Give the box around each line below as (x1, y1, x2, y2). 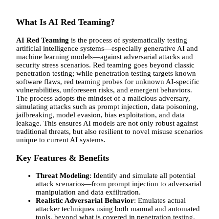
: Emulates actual (134, 197, 186, 205)
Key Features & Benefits (16, 153, 109, 163)
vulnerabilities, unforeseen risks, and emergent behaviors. (16, 86, 192, 94)
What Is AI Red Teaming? (16, 17, 115, 27)
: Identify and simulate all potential (89, 172, 196, 180)
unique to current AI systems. (16, 135, 106, 144)
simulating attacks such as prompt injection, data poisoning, (16, 102, 198, 110)
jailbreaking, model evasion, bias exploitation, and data (16, 110, 185, 119)
